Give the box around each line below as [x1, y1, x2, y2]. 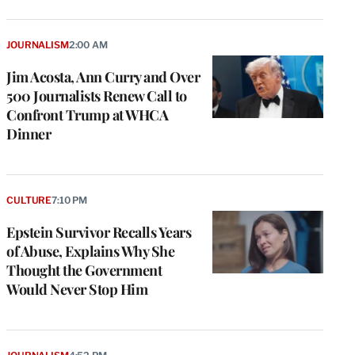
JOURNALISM [6, 38, 69, 51]
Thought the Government [6, 260, 162, 280]
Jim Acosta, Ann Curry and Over [6, 67, 200, 86]
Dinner [6, 124, 51, 143]
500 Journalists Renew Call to [6, 86, 187, 105]
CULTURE [6, 193, 52, 206]
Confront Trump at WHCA [6, 105, 168, 124]
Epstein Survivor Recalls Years [6, 222, 191, 242]
